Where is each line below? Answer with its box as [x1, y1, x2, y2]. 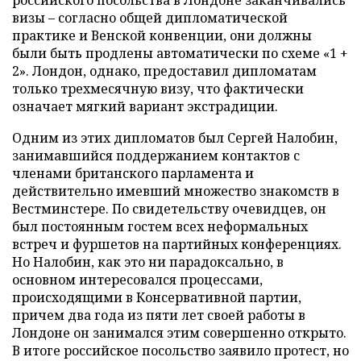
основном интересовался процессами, [12, 271, 263, 288]
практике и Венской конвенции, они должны [12, 27, 312, 44]
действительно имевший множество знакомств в [12, 182, 339, 200]
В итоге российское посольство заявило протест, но [12, 342, 349, 359]
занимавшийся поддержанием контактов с [12, 147, 300, 164]
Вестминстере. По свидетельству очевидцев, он [12, 200, 326, 218]
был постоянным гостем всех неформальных [12, 218, 308, 235]
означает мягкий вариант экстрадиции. [12, 98, 278, 115]
